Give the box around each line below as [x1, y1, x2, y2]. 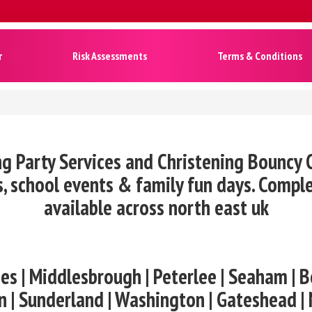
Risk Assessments [72, 48, 147, 63]
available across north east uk [43, 193, 269, 221]
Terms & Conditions [217, 48, 302, 63]
